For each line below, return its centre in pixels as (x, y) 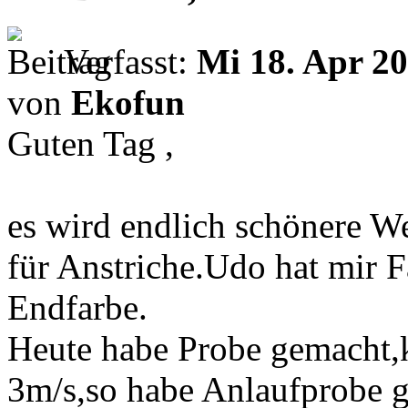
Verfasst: (130, 61)
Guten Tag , (91, 143)
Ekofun (128, 102)
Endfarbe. (77, 307)
